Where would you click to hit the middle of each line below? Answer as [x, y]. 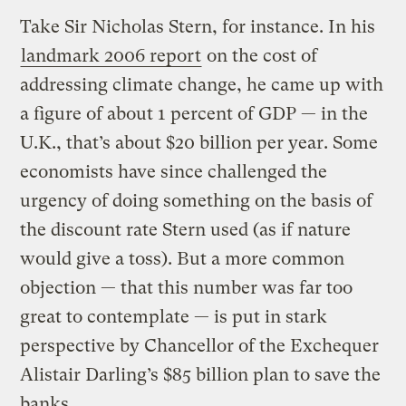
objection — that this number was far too [187, 287]
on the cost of [260, 55]
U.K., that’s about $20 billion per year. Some [199, 142]
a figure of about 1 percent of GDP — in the [194, 113]
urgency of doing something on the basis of [197, 200]
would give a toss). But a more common [183, 258]
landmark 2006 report [111, 55]
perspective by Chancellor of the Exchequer [200, 345]
